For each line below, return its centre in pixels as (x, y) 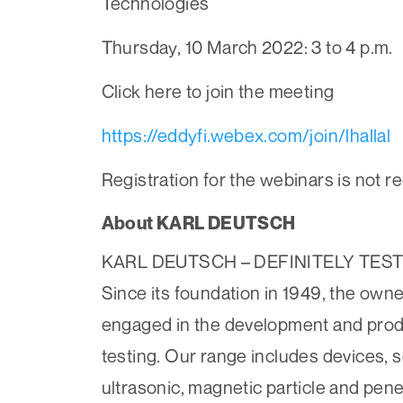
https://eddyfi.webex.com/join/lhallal (246, 136)
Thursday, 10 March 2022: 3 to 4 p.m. (247, 48)
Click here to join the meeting (218, 92)
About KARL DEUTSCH (198, 224)
